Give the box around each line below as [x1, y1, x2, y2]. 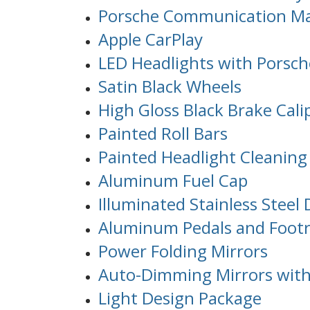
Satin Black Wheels [98, 74, 241, 98]
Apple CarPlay [98, 27, 203, 51]
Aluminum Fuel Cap [98, 168, 248, 192]
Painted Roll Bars [98, 121, 228, 145]
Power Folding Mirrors [98, 239, 268, 262]
